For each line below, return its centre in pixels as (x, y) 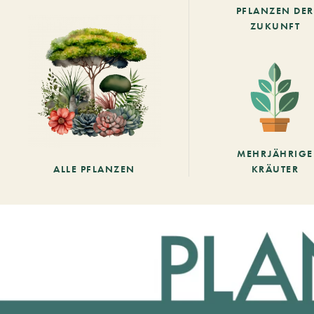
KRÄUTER (275, 169)
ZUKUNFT (275, 26)
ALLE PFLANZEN (94, 169)
